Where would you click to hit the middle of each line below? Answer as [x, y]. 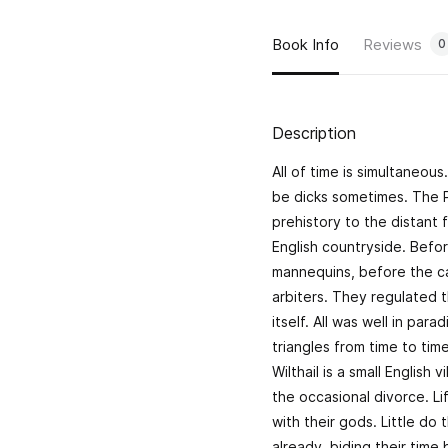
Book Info [305, 44]
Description [314, 133]
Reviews [392, 44]
